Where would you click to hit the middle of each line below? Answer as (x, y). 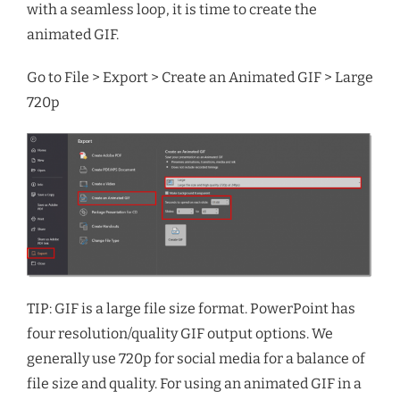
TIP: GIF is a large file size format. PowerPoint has (191, 309)
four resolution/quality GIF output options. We (180, 334)
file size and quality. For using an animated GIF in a (194, 384)
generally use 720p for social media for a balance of (196, 359)
